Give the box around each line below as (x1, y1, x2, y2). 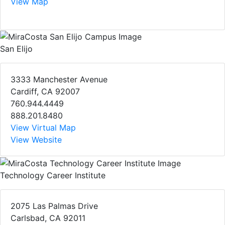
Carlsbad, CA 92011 (11, 212, 85, 223)
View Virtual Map (11, 123, 76, 133)
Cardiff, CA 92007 (11, 86, 80, 97)
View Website (11, 135, 62, 145)
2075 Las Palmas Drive (11, 200, 98, 211)
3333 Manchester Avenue (11, 74, 107, 85)
